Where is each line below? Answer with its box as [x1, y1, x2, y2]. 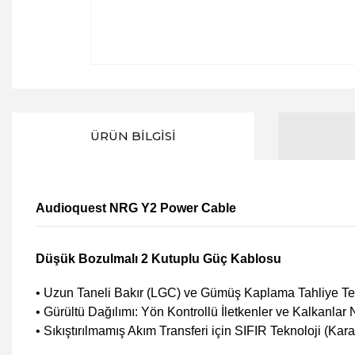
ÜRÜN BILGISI [90, 128, 176, 143]
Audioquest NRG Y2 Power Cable [36, 201, 236, 215]
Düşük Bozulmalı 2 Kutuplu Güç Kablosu [36, 252, 281, 265]
